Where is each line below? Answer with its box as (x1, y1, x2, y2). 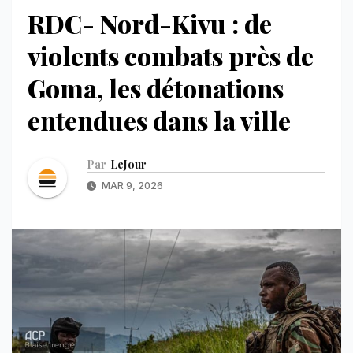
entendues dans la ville (28, 102, 291, 137)
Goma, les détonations (28, 70, 284, 105)
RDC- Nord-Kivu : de (28, 6, 272, 40)
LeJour (110, 157, 147, 173)
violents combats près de (28, 38, 314, 72)
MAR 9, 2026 (99, 180, 163, 192)
